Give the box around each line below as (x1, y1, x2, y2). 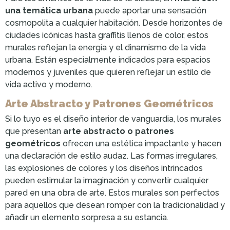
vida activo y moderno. (5, 79, 92, 89)
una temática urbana (5, 5, 93, 15)
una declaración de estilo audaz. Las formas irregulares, (5, 150, 218, 161)
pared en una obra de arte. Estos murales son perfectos (5, 187, 219, 198)
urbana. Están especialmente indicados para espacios (5, 54, 210, 65)
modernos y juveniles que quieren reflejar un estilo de (5, 67, 211, 77)
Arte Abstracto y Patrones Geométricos (5, 97, 214, 110)
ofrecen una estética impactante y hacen (61, 138, 221, 148)
